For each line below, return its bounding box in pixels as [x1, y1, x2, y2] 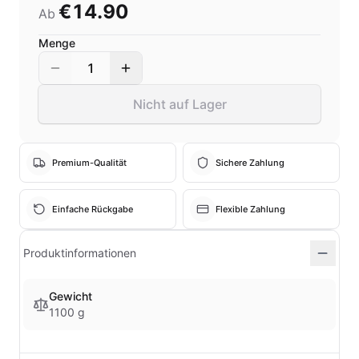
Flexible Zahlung [216, 203, 285, 215]
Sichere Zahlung [216, 156, 284, 168]
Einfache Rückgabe [52, 203, 133, 215]
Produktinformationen [23, 246, 136, 260]
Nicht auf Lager [132, 96, 227, 112]
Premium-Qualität [52, 156, 127, 168]
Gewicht [49, 289, 92, 303]
